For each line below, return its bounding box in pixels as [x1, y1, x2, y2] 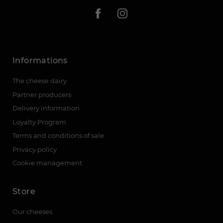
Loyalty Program [12, 117, 66, 126]
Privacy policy [12, 145, 57, 153]
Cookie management [12, 159, 82, 167]
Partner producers [12, 90, 71, 99]
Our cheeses [12, 207, 52, 216]
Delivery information [12, 104, 80, 112]
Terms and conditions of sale [12, 131, 104, 140]
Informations [12, 56, 68, 66]
